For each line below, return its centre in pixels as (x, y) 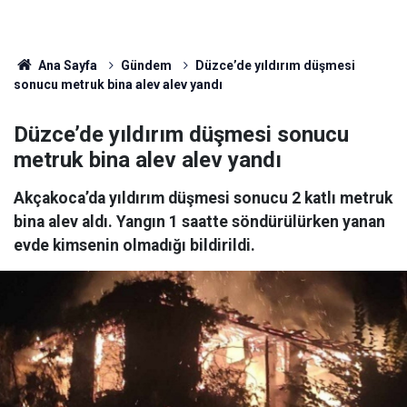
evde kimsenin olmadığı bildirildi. (134, 245)
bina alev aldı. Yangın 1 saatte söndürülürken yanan (199, 222)
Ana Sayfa (66, 65)
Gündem (146, 65)
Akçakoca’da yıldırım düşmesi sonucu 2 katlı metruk (203, 198)
